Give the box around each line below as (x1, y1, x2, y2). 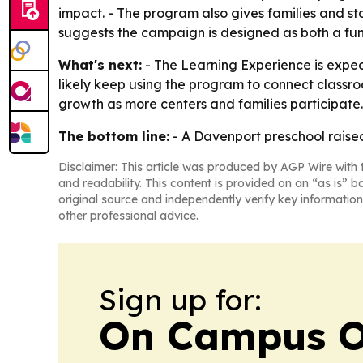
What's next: (58, 57, 142, 73)
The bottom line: (58, 128, 169, 144)
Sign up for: (99, 281, 262, 318)
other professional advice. (58, 208, 199, 223)
